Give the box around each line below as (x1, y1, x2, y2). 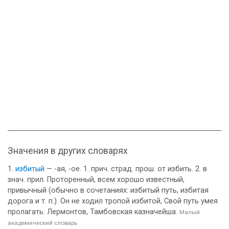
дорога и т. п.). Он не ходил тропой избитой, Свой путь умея (8, 197, 218, 205)
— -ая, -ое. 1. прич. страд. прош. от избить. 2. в (44, 165, 207, 173)
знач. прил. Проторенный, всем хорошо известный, (8, 175, 185, 184)
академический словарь (8, 219, 77, 226)
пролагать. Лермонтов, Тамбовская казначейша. (8, 208, 179, 216)
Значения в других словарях (8, 146, 128, 156)
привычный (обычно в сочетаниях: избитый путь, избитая (8, 186, 209, 195)
